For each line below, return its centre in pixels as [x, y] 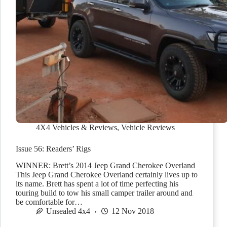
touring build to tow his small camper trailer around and [104, 193]
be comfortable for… [49, 202]
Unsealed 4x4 [68, 211]
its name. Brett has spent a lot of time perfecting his [97, 184]
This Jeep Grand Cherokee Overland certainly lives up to [107, 175]
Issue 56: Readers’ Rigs [53, 149]
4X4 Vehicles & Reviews [77, 128]
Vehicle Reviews [148, 128]
